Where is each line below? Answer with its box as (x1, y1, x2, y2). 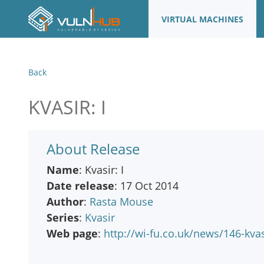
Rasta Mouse (90, 194, 153, 209)
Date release (47, 179, 114, 193)
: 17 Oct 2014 (114, 179, 179, 193)
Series (47, 210, 79, 225)
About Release (47, 139, 140, 159)
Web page (47, 226, 98, 240)
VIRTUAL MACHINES (161, 13, 244, 25)
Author (47, 194, 84, 209)
